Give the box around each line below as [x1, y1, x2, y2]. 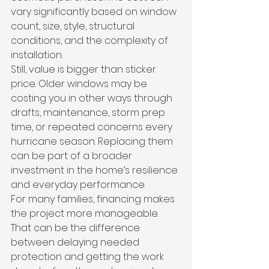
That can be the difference [11, 221, 142, 235]
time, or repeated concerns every [11, 120, 175, 134]
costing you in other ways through [11, 91, 175, 105]
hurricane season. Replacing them [11, 134, 175, 148]
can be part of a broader [11, 149, 134, 163]
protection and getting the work [11, 250, 166, 264]
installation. [11, 48, 62, 62]
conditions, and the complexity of [11, 34, 171, 47]
